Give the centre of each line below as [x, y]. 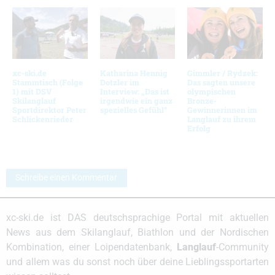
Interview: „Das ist [134, 91]
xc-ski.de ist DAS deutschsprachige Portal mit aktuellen [137, 218]
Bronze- [202, 100]
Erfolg [199, 128]
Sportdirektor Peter [49, 110]
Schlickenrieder [43, 119]
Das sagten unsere [222, 82]
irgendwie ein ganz [136, 100]
